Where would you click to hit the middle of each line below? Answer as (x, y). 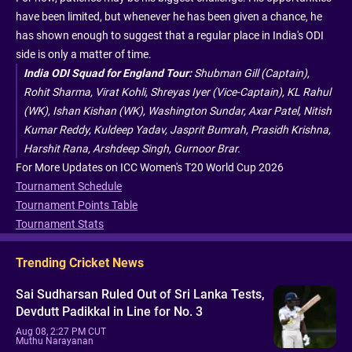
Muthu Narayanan (55, 341)
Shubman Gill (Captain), (251, 73)
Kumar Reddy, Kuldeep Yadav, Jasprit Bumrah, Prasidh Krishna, (177, 130)
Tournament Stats (60, 224)
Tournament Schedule (69, 187)
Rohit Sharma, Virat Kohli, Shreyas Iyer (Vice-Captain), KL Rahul (177, 92)
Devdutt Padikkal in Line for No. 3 (109, 311)
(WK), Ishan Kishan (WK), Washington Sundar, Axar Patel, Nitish (178, 111)
